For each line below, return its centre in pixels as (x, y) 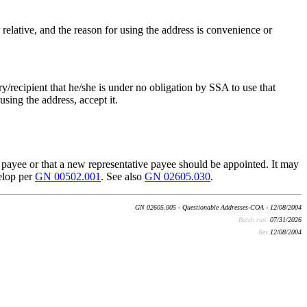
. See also (123, 176)
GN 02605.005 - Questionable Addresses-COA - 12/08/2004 (218, 207)
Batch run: (254, 219)
